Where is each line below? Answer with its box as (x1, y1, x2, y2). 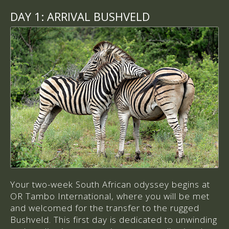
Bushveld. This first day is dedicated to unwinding (10, 213, 217, 225)
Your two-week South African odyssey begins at (10, 178, 210, 190)
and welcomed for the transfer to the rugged (10, 201, 199, 214)
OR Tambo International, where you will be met (10, 190, 210, 202)
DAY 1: (10, 9, 44, 25)
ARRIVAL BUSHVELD (44, 9, 150, 25)
